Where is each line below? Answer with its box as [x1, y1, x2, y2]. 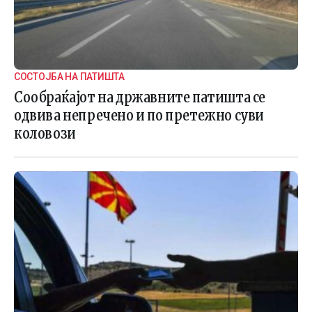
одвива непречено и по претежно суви [14, 106, 265, 124]
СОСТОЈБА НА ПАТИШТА [14, 70, 125, 82]
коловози [14, 124, 76, 142]
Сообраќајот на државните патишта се [14, 88, 266, 106]
